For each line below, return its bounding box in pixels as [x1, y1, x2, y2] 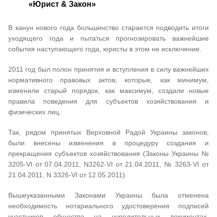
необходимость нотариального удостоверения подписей [8, 202, 209, 210]
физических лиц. [8, 108, 63, 116]
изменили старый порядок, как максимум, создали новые [8, 87, 209, 94]
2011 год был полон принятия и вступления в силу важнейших [8, 65, 209, 73]
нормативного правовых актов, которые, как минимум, [8, 76, 209, 84]
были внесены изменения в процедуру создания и [8, 139, 209, 147]
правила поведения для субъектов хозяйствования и [8, 97, 209, 105]
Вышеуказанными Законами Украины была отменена [8, 191, 209, 199]
